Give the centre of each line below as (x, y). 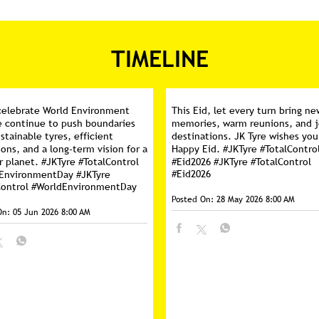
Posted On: (193, 199)
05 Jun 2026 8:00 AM (51, 212)
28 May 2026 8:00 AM (256, 199)
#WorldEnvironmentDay (84, 187)
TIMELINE (159, 58)
